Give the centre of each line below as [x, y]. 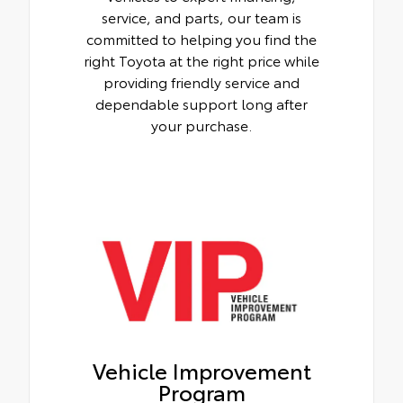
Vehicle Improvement [201, 370]
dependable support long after [201, 103]
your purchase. [201, 125]
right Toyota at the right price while [201, 60]
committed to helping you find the [201, 39]
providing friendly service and [201, 82]
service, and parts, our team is [201, 17]
